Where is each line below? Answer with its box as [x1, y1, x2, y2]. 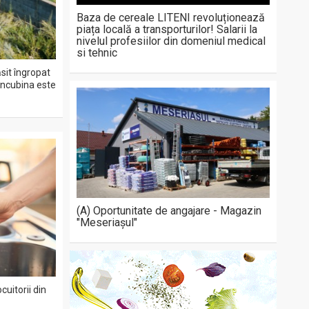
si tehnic [77, 46, 117, 59]
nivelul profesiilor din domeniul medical [77, 34, 266, 48]
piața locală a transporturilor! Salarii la [77, 23, 257, 36]
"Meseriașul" [77, 216, 137, 229]
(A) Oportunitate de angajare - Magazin [77, 204, 261, 217]
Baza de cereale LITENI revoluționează [77, 11, 265, 24]
